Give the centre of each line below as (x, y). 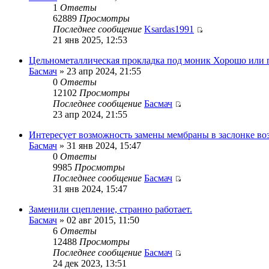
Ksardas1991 (169, 29)
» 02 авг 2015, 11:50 (98, 220)
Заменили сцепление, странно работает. (110, 209)
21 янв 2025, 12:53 (90, 40)
